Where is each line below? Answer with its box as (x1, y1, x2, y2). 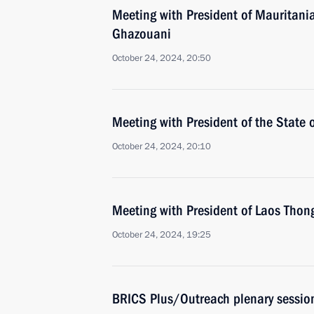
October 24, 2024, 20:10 (112, 140, 211, 153)
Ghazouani (112, 25, 171, 42)
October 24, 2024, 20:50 (112, 52, 211, 64)
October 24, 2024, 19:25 (112, 228, 211, 241)
